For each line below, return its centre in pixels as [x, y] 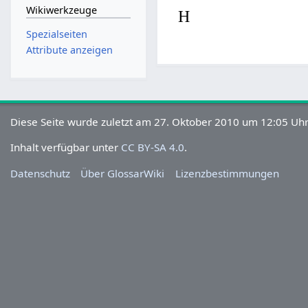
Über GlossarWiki [123, 173]
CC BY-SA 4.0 [153, 147]
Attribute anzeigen [69, 50]
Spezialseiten [56, 34]
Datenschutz [41, 173]
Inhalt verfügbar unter [66, 147]
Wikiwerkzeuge [61, 10]
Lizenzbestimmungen [227, 173]
